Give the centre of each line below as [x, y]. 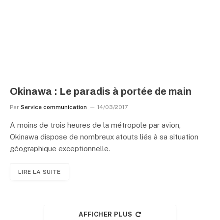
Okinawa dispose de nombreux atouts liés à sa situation [104, 137]
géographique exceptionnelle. [60, 148]
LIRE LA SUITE [40, 172]
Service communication [54, 107]
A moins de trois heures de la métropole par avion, [95, 125]
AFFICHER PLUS [106, 214]
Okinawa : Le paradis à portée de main [101, 91]
